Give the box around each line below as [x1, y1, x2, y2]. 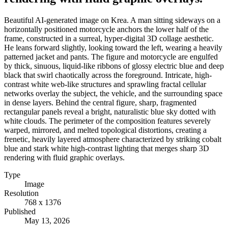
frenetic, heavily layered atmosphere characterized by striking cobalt [4, 134, 221, 144]
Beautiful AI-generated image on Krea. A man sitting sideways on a [4, 15, 220, 24]
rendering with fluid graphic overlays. [4, 153, 125, 162]
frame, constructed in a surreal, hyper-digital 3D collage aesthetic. [4, 34, 214, 43]
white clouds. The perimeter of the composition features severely [4, 116, 211, 125]
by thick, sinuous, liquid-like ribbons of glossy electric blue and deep [4, 61, 224, 70]
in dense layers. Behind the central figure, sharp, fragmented [4, 98, 196, 107]
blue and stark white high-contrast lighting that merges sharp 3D [4, 144, 209, 153]
